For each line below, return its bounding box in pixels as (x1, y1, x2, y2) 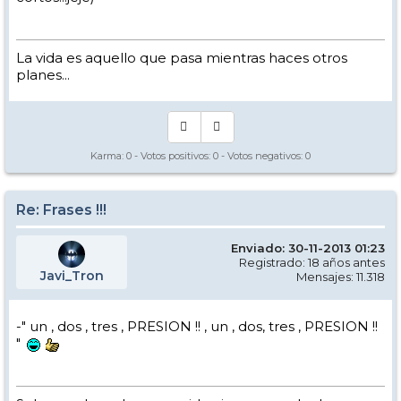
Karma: (90, 149, 126, 163)
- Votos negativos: (218, 149, 305, 163)
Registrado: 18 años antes (239, 255, 385, 270)
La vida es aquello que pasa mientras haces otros (16, 49, 347, 67)
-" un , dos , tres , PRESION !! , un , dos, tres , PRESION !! (16, 318, 378, 336)
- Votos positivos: (132, 149, 213, 163)
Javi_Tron (39, 268, 104, 285)
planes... (16, 66, 70, 84)
